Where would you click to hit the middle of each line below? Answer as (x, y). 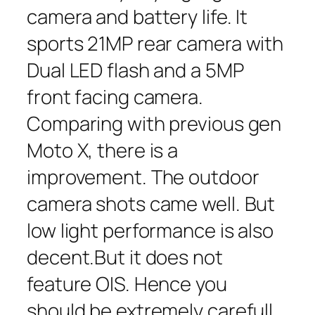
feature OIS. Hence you (127, 284)
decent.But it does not (125, 257)
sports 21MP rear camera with (155, 44)
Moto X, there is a (103, 150)
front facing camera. (115, 97)
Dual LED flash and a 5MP (135, 70)
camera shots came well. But (151, 204)
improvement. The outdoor (143, 177)
